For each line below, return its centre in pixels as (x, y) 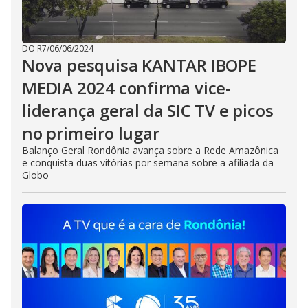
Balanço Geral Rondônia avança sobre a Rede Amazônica (150, 151)
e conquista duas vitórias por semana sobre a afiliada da (148, 163)
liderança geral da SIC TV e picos (148, 111)
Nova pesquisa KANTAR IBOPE (139, 65)
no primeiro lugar (91, 133)
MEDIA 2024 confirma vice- (126, 88)
